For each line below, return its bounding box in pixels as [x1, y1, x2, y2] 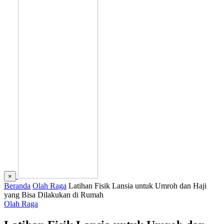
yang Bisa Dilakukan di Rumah [4, 190, 103, 199]
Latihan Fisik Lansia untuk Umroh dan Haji [68, 181, 206, 190]
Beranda [4, 181, 30, 190]
